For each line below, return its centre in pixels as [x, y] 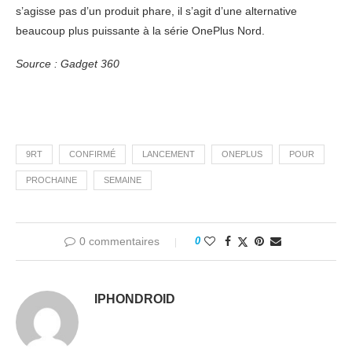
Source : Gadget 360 [68, 64]
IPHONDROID [135, 299]
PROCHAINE [51, 180]
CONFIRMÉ [92, 154]
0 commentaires [119, 241]
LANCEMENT [169, 154]
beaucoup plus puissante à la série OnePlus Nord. [140, 31]
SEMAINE [123, 180]
